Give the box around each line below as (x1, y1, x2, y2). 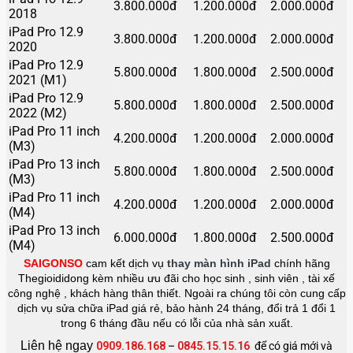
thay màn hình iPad (166, 256, 274, 269)
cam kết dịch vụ (85, 256, 167, 269)
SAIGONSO (23, 256, 83, 269)
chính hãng (273, 256, 330, 269)
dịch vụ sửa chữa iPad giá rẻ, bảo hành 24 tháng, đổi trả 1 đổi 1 (17, 301, 336, 314)
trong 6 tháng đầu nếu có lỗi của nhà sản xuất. (60, 316, 293, 329)
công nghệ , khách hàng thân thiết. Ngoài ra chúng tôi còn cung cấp (7, 286, 346, 299)
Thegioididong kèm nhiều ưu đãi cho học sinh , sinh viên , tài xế (18, 271, 335, 284)
